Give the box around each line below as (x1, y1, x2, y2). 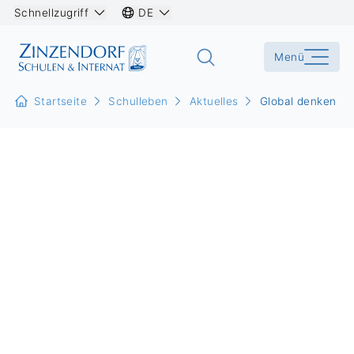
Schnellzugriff (14, 6, 89, 19)
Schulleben (108, 95, 168, 108)
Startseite (33, 95, 88, 108)
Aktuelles (189, 95, 239, 108)
